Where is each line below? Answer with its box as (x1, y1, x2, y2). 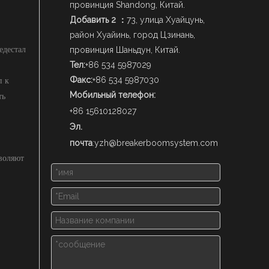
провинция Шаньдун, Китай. (70, 45, 180, 55)
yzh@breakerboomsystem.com (94, 138, 218, 148)
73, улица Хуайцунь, (127, 15, 205, 25)
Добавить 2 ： (70, 15, 127, 25)
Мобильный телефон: (70, 90, 156, 100)
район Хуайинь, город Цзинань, (70, 30, 195, 40)
